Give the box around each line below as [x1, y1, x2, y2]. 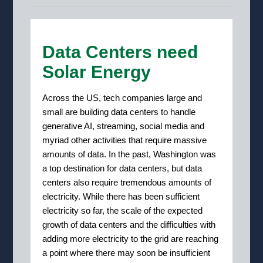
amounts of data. [42, 149, 109, 159]
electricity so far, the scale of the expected [42, 205, 203, 215]
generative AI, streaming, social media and [42, 120, 205, 131]
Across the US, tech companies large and [42, 92, 203, 103]
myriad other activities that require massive [42, 134, 207, 145]
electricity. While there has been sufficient [42, 191, 200, 201]
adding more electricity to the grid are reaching [42, 233, 219, 244]
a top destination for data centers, [42, 163, 172, 173]
